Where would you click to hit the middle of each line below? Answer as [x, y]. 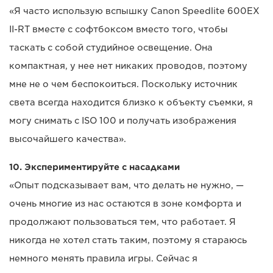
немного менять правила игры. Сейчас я [103, 259]
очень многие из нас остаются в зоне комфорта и [125, 204]
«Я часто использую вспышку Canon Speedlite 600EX [134, 11]
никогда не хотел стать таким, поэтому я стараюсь [128, 240]
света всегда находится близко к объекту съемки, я [131, 103]
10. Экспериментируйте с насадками [94, 167]
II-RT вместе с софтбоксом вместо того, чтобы [119, 30]
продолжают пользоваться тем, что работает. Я [122, 222]
